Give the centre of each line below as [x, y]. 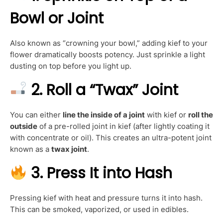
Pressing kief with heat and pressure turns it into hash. [106, 198]
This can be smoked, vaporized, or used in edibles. [99, 209]
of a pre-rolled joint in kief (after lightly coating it [123, 126]
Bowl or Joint [57, 18]
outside [24, 126]
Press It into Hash [110, 173]
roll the [201, 114]
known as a [31, 149]
